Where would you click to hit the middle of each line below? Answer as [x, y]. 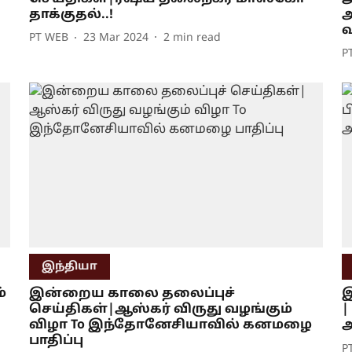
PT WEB [48, 38]
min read [196, 38]
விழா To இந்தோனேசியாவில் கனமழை [170, 326]
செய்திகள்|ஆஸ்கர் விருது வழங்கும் [160, 310]
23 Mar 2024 [115, 38]
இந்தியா [69, 267]
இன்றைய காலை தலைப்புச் [132, 294]
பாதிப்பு [56, 341]
